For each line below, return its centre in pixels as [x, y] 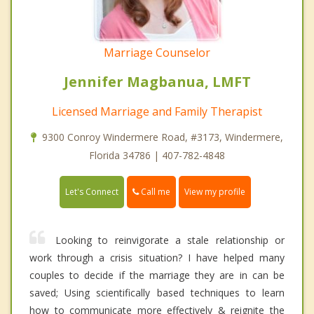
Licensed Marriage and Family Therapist [157, 112]
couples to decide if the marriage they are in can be [157, 275]
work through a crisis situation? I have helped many [157, 258]
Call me [155, 192]
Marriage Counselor [157, 53]
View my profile [215, 192]
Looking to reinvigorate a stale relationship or [170, 240]
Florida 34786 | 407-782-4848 [157, 156]
